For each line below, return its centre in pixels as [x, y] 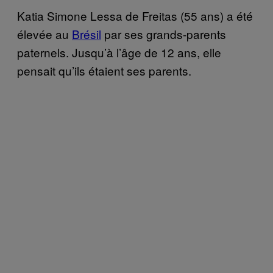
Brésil [87, 34]
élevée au [44, 34]
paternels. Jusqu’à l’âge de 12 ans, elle [119, 52]
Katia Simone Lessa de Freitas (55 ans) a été [135, 15]
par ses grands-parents [164, 34]
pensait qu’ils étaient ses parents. [104, 70]
